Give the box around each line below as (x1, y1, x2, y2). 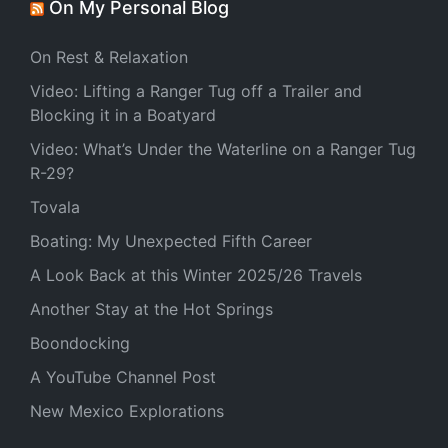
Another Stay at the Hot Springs (30, 298, 273, 319)
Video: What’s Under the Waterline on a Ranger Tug (30, 138, 416, 159)
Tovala (30, 196, 80, 217)
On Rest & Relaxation (30, 46, 188, 67)
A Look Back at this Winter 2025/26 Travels (30, 264, 362, 285)
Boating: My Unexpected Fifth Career (30, 230, 312, 251)
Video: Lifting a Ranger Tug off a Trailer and (30, 80, 362, 101)
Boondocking (30, 332, 130, 353)
